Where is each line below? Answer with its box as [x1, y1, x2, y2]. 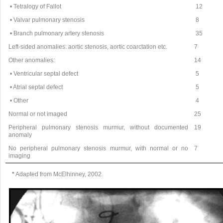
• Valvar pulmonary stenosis [8, 16, 85, 23]
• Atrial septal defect [8, 83, 63, 91]
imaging [8, 152, 31, 159]
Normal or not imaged [8, 110, 68, 117]
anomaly [8, 131, 32, 138]
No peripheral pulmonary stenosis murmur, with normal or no [8, 144, 188, 152]
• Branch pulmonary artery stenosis [8, 29, 105, 37]
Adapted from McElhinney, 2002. [14, 170, 103, 178]
